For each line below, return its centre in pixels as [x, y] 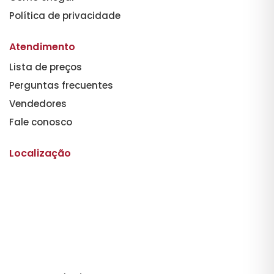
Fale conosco [41, 122]
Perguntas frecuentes [61, 85]
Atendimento [43, 46]
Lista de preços [46, 67]
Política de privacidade [65, 15]
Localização [40, 153]
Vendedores [38, 103]
